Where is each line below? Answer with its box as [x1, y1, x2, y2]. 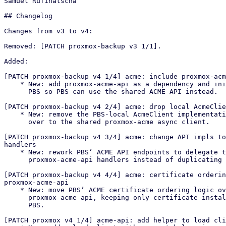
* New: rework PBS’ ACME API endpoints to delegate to [4, 148, 20, 156]
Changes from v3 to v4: [4, 27, 93, 35]
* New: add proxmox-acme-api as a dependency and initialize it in [4, 80, 20, 88]
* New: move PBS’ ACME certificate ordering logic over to [4, 186, 20, 194]
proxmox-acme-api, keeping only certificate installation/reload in [4, 194, 28, 201]
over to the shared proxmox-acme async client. [4, 118, 28, 126]
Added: [4, 58, 28, 65]
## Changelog [4, 12, 52, 20]
